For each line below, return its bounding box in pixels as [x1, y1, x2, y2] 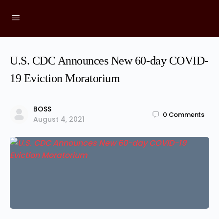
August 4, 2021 [33, 114, 85, 124]
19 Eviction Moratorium [10, 72, 120, 85]
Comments [168, 109, 204, 119]
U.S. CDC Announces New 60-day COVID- [10, 54, 208, 67]
